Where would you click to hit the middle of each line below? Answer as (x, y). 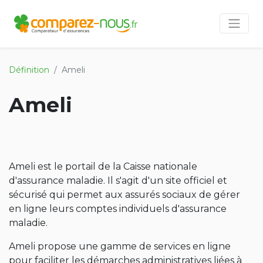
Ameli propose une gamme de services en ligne (120, 246)
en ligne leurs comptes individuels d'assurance (118, 208)
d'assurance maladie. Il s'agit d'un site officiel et (118, 180)
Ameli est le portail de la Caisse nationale (103, 166)
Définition (29, 70)
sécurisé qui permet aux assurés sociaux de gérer (124, 194)
